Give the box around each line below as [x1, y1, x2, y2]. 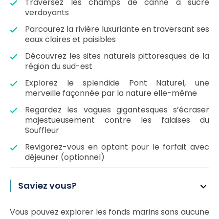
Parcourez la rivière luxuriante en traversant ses [25, 23, 209, 35]
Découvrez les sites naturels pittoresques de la [25, 50, 209, 62]
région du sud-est [25, 61, 92, 72]
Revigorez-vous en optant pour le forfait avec [25, 141, 209, 153]
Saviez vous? [18, 179, 76, 192]
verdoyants [25, 7, 69, 18]
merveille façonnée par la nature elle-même [25, 88, 197, 99]
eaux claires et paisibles [25, 34, 116, 45]
